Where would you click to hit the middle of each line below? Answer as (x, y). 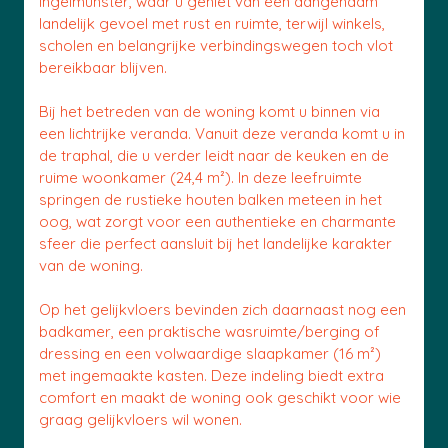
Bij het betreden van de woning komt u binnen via (209, 111)
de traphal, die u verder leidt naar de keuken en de (214, 155)
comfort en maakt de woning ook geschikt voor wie (220, 397)
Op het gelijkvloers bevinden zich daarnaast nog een (222, 309)
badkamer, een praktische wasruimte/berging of (209, 331)
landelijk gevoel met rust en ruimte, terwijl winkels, (212, 23)
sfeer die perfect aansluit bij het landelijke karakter (215, 243)
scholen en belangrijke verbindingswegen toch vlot (216, 45)
